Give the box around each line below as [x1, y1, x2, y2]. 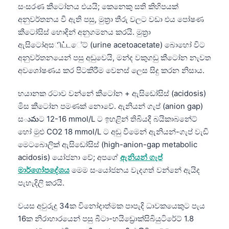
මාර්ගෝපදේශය [18, 165, 70, 175]
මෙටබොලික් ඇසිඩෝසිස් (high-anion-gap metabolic [18, 139, 197, 149]
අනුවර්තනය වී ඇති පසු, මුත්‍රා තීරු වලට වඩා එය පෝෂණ [18, 14, 204, 24]
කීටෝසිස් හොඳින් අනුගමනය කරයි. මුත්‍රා [18, 27, 151, 37]
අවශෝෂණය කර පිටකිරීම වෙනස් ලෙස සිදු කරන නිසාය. [18, 65, 204, 75]
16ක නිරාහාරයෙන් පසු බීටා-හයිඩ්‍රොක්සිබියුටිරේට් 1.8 [18, 213, 194, 223]
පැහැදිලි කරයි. [18, 177, 64, 188]
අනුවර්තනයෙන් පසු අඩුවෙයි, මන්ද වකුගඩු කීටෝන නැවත [18, 52, 211, 62]
